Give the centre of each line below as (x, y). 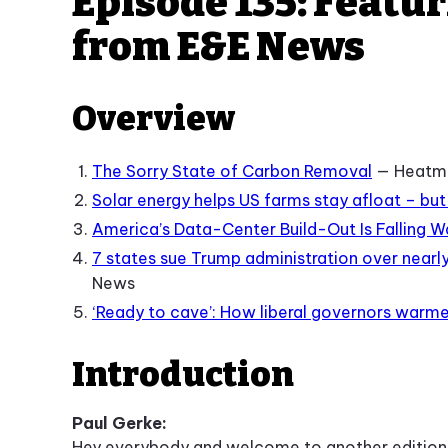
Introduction (183, 375)
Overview (153, 119)
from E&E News (218, 47)
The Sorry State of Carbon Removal (232, 171)
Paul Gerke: (119, 423)
